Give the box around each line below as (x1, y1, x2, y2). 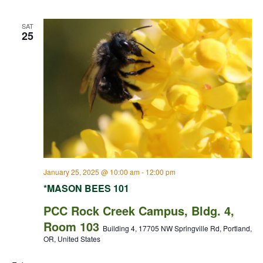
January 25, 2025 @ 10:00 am (43, 167, 140, 177)
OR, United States (43, 234, 100, 244)
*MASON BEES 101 (43, 181, 129, 195)
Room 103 (43, 218, 103, 235)
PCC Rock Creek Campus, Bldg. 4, (43, 202, 234, 220)
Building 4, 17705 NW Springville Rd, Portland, (102, 223, 252, 234)
